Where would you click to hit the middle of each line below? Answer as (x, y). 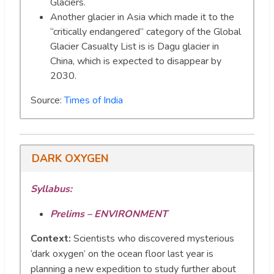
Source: (47, 100)
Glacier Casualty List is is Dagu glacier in (135, 46)
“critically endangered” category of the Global (146, 31)
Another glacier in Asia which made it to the (142, 17)
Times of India (94, 100)
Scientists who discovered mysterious (154, 239)
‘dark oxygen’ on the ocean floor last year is (122, 254)
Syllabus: (51, 189)
